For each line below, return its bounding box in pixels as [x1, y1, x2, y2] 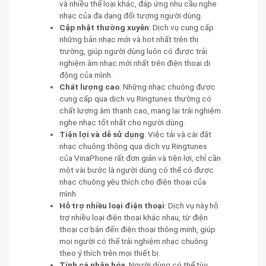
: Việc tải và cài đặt [144, 129, 211, 140]
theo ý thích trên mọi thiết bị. [59, 248, 160, 258]
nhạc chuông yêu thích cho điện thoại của [59, 177, 206, 187]
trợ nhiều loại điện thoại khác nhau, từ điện [59, 213, 208, 223]
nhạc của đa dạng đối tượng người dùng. [59, 11, 202, 21]
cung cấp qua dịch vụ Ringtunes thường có [59, 94, 211, 104]
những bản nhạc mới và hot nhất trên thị [59, 34, 198, 45]
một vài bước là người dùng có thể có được [59, 165, 214, 175]
